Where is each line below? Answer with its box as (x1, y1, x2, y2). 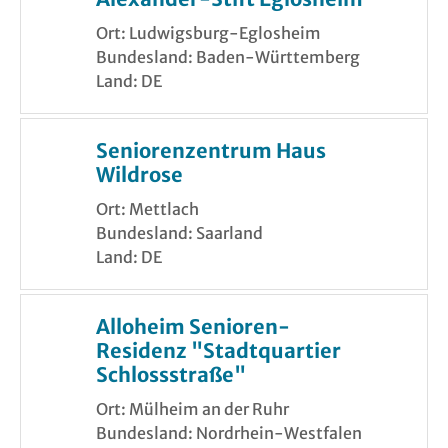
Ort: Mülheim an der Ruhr (96, 399, 289, 420)
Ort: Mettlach (96, 199, 199, 220)
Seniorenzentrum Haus (96, 138, 326, 164)
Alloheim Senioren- (96, 314, 290, 340)
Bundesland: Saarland (96, 223, 263, 244)
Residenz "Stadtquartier (96, 338, 341, 364)
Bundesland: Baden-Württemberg (96, 47, 360, 68)
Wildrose (96, 162, 183, 188)
